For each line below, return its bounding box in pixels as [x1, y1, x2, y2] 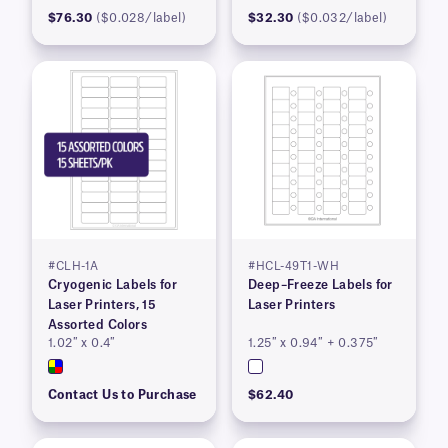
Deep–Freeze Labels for [248, 279, 393, 292]
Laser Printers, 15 [48, 299, 157, 312]
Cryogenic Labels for [48, 279, 177, 292]
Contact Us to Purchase [48, 389, 197, 402]
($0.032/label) [297, 12, 388, 25]
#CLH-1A [48, 261, 99, 273]
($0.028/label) [96, 12, 187, 25]
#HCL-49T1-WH [248, 261, 339, 273]
